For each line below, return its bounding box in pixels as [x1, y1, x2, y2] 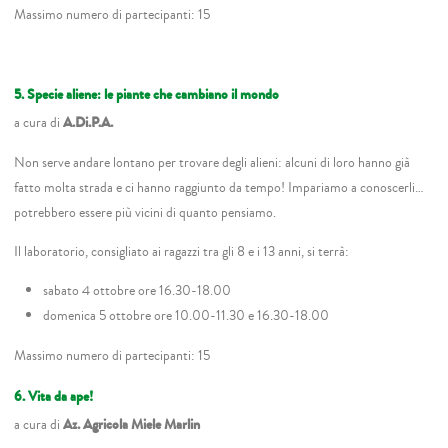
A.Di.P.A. [63, 112, 114, 134]
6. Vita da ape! [14, 385, 94, 407]
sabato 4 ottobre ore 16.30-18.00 [42, 280, 231, 302]
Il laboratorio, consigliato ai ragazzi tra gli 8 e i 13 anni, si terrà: [14, 240, 350, 262]
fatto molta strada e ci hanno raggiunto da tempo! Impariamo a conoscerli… [14, 176, 425, 198]
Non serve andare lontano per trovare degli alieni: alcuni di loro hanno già [14, 151, 411, 173]
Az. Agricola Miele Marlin [60, 413, 201, 435]
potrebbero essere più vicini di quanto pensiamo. [14, 201, 277, 223]
